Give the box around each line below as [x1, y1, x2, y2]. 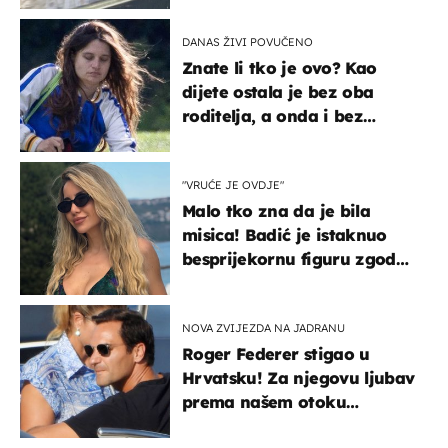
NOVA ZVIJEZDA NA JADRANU [182, 320, 345, 335]
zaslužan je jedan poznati [182, 415, 393, 436]
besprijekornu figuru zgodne [182, 248, 416, 269]
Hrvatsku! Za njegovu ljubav [182, 367, 415, 388]
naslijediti [182, 153, 262, 174]
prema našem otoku [182, 391, 346, 412]
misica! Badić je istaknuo [182, 224, 387, 245]
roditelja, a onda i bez [182, 105, 363, 126]
